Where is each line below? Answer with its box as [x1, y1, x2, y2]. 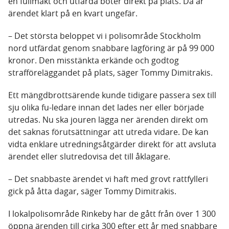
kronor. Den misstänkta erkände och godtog [8, 55, 179, 66]
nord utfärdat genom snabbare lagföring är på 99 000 [8, 42, 214, 54]
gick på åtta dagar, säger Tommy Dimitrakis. [8, 186, 176, 197]
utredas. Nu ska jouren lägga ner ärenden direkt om [8, 114, 208, 126]
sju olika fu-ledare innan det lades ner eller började [8, 102, 204, 113]
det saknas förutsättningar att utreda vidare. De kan [8, 126, 209, 138]
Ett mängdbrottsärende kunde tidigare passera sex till [8, 89, 216, 101]
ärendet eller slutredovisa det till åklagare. [8, 151, 170, 163]
